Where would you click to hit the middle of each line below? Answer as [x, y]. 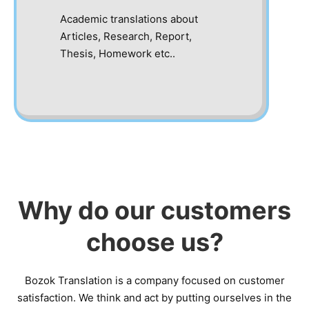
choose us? [154, 242]
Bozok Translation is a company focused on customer [154, 280]
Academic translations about [129, 19]
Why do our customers [154, 210]
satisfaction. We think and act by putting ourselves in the [154, 298]
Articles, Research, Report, [126, 36]
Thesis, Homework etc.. [118, 53]
